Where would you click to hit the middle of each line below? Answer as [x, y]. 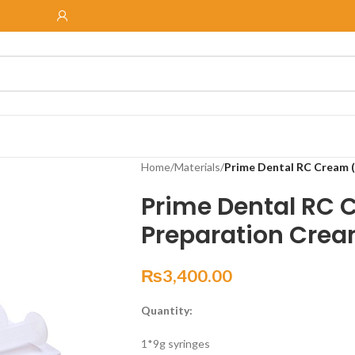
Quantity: [166, 310]
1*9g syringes [175, 344]
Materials [197, 167]
